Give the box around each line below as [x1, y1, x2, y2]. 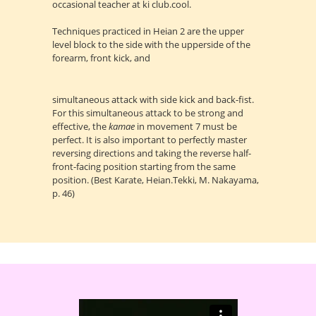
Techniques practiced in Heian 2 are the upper [52, 24, 244, 37]
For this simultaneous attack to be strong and [52, 106, 243, 119]
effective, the [52, 119, 109, 133]
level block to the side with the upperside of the [52, 37, 250, 51]
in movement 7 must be [135, 119, 237, 133]
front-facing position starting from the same [52, 159, 236, 173]
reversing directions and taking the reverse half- [52, 146, 251, 159]
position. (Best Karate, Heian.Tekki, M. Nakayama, [52, 173, 259, 186]
